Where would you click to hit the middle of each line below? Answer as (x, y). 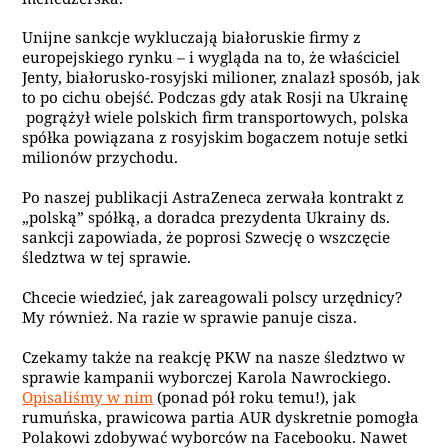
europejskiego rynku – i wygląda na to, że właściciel (211, 57)
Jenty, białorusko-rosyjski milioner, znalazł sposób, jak (221, 77)
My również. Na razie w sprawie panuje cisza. (192, 316)
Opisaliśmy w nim (88, 396)
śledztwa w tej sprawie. (107, 257)
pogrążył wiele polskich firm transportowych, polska (216, 117)
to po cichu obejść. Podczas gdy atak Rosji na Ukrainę (215, 97)
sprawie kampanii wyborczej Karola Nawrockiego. (207, 376)
